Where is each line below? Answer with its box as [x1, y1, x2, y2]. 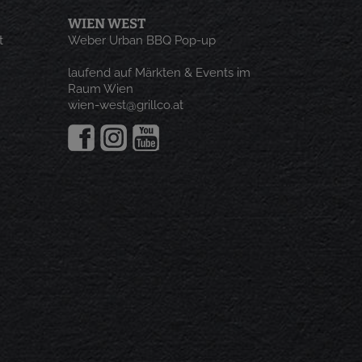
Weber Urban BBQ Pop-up [67, 33, 216, 48]
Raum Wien [67, 82, 133, 96]
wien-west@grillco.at [67, 98, 183, 112]
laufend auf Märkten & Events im [67, 65, 250, 80]
